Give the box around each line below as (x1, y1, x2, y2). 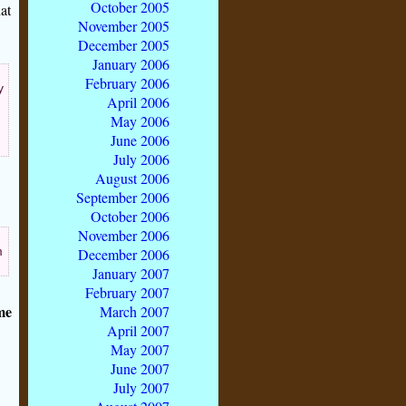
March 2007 (100, 301, 169, 321)
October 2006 (91, 206, 169, 226)
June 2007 (111, 358, 169, 378)
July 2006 (113, 149, 169, 169)
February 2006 (85, 72, 169, 92)
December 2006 (78, 244, 169, 264)
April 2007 (107, 320, 169, 340)
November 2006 (78, 225, 169, 245)
